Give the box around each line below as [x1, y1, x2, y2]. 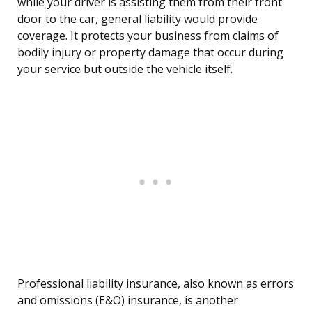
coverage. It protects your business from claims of [17, 28, 279, 44]
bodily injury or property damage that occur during [17, 45, 283, 61]
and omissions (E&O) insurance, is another [17, 292, 238, 309]
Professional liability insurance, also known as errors [17, 276, 294, 292]
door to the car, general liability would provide [17, 11, 258, 27]
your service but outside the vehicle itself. [17, 61, 233, 77]
